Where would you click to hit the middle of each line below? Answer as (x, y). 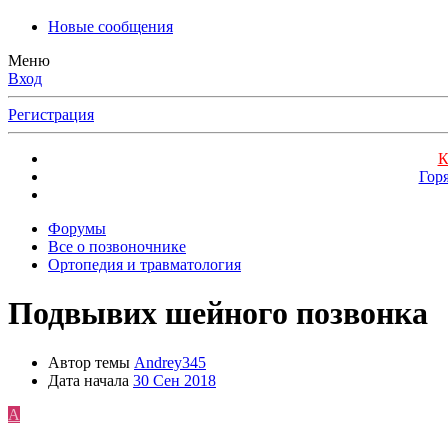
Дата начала (88, 380)
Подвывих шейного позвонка (218, 313)
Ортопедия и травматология (144, 264)
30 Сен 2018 (174, 380)
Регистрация (51, 114)
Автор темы (89, 362)
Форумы (77, 228)
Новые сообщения (110, 26)
